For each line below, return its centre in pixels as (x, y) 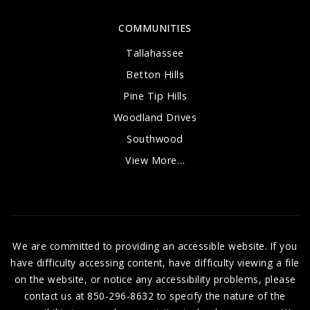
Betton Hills (155, 74)
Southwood (155, 138)
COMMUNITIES (155, 28)
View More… (155, 160)
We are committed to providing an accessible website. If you (155, 246)
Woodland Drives (155, 117)
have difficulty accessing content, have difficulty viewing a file (155, 262)
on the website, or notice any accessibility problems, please (155, 279)
